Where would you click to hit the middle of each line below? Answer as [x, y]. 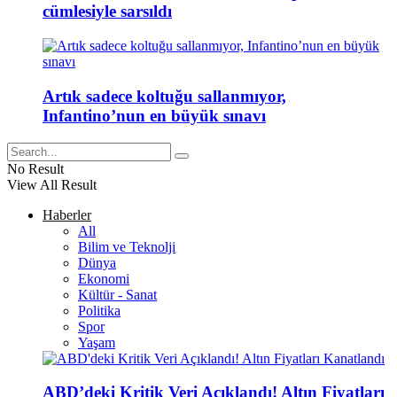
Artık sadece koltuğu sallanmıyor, [164, 96]
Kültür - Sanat [117, 294]
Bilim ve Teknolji [127, 246]
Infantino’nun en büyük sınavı [154, 115]
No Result [35, 168]
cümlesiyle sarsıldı [107, 12]
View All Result [52, 184]
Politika [99, 310]
